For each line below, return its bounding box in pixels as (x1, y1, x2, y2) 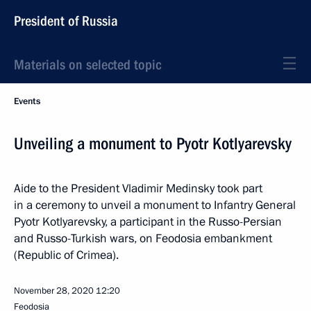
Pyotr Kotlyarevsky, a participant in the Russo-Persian (14, 214, 282, 230)
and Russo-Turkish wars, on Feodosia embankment (14, 230, 272, 246)
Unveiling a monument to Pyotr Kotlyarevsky (14, 134, 292, 153)
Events (14, 95, 40, 108)
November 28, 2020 (14, 285, 94, 297)
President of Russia (14, 12, 118, 29)
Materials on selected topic (14, 56, 161, 73)
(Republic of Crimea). (14, 247, 119, 263)
